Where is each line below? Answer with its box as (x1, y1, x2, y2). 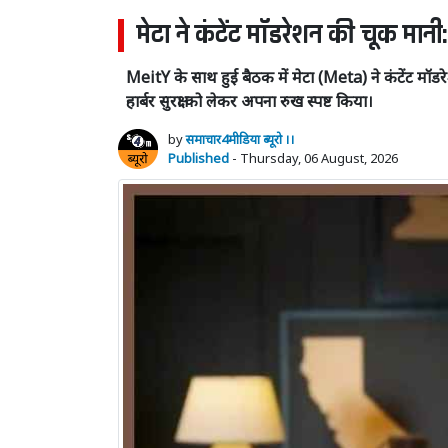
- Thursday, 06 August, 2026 (229, 148, 398, 167)
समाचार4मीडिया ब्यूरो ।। (186, 129, 295, 148)
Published (168, 148, 229, 167)
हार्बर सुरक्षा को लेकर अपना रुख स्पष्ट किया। (126, 89, 373, 112)
